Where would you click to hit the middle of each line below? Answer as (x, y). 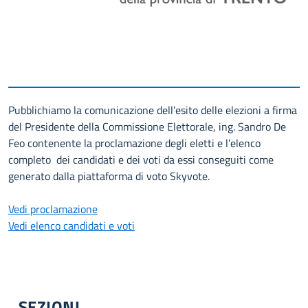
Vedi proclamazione (53, 209)
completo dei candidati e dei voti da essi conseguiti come (141, 160)
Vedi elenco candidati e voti (71, 226)
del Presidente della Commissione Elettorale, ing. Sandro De (147, 127)
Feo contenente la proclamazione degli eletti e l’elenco (134, 143)
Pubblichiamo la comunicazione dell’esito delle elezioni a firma (153, 110)
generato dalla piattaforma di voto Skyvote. (109, 176)
